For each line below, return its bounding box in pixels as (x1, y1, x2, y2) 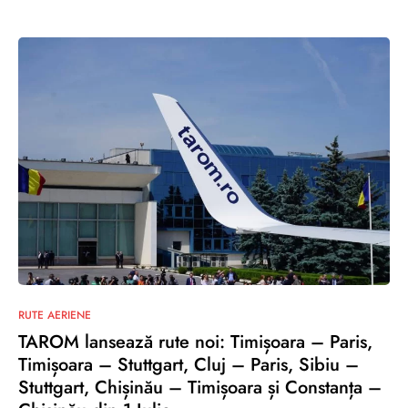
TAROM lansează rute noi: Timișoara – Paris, (18, 329, 372, 355)
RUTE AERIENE (18, 307, 91, 323)
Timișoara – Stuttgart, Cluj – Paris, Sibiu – (18, 352, 359, 378)
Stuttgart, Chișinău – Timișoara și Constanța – (18, 374, 382, 401)
